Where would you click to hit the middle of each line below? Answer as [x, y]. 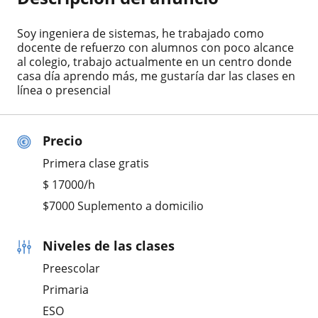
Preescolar [71, 268]
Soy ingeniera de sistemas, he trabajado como [141, 33]
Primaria [66, 289]
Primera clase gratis [96, 163]
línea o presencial [64, 90]
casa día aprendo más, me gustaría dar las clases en [156, 76]
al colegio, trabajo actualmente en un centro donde [154, 61]
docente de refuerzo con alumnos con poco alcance [155, 47]
